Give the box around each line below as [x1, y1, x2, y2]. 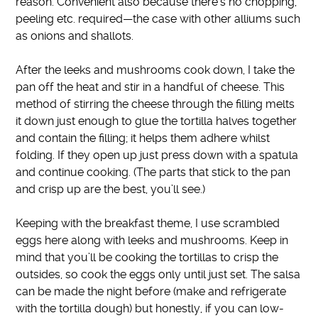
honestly [155, 301, 201, 315]
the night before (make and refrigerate [84, 284, 287, 298]
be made [38, 284, 85, 298]
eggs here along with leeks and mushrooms [16, 233, 246, 247]
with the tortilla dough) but [16, 301, 156, 315]
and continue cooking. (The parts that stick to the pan [16, 165, 291, 179]
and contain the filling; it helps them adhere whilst [16, 131, 270, 145]
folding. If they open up [16, 148, 141, 162]
